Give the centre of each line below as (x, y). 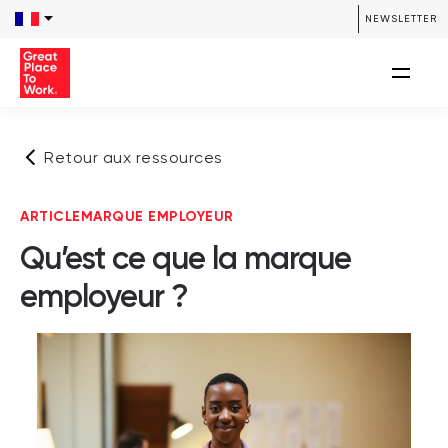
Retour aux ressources (133, 159)
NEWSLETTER (401, 18)
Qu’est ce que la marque (185, 258)
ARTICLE (50, 216)
